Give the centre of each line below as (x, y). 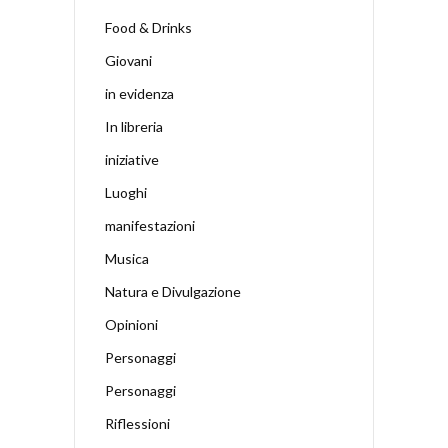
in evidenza (139, 93)
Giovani (128, 60)
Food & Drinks (148, 27)
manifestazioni (150, 225)
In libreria (134, 126)
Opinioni (131, 324)
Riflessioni (137, 423)
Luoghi (126, 192)
